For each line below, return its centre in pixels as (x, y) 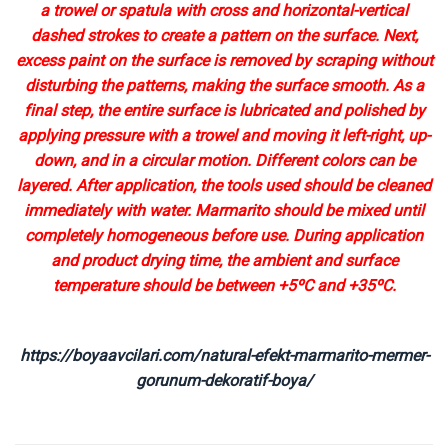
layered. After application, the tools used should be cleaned (224, 185)
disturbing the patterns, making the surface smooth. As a (224, 85)
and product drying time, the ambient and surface (224, 260)
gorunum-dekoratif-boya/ (224, 381)
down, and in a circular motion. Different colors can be (224, 160)
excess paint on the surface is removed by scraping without (224, 60)
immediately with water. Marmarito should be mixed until (224, 210)
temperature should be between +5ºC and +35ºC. (224, 285)
